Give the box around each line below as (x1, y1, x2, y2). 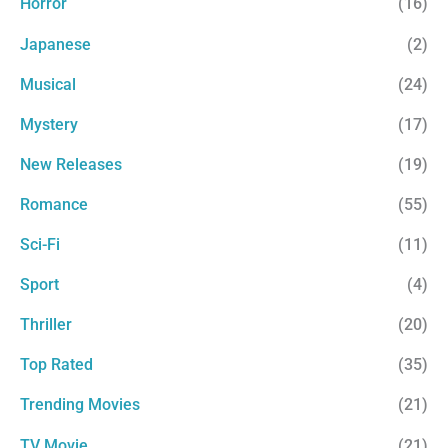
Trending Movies (20, 395, 140, 415)
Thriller (20, 315, 72, 335)
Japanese (20, 34, 91, 54)
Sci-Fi (20, 235, 60, 255)
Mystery (20, 114, 78, 134)
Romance (20, 194, 88, 214)
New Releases (20, 154, 122, 174)
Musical (20, 74, 76, 94)
